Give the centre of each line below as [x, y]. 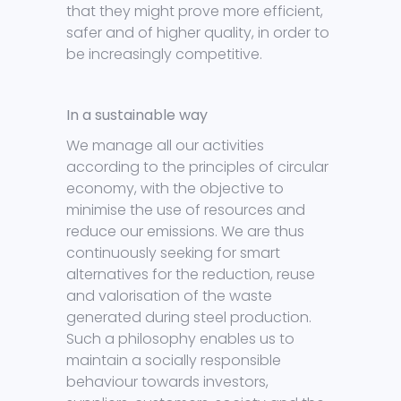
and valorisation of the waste [169, 296]
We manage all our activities [165, 146]
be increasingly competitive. [164, 55]
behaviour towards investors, [167, 382]
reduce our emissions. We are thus [185, 232]
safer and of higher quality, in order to [198, 33]
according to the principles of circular [197, 167]
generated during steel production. [189, 318]
